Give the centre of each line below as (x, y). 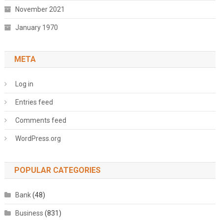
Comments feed (41, 121)
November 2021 (40, 10)
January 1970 (36, 28)
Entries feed (34, 102)
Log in (24, 84)
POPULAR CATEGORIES (57, 170)
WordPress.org (38, 139)
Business (29, 213)
